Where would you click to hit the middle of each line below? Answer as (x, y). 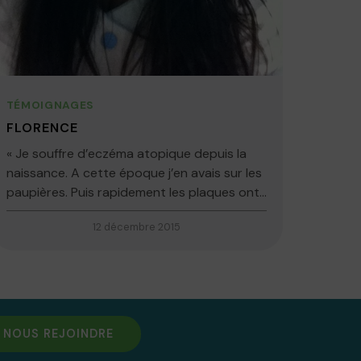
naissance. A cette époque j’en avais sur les (134, 173)
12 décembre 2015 (136, 227)
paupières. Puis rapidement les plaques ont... (136, 193)
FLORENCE (42, 128)
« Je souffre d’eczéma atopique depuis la (126, 154)
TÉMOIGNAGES (50, 106)
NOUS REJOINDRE (58, 333)
